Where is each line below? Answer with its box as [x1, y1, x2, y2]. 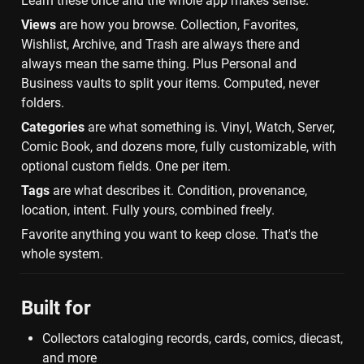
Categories [21, 119, 84, 136]
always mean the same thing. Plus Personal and [21, 56, 297, 72]
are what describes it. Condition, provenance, [50, 183, 307, 199]
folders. [21, 95, 64, 111]
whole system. [21, 246, 103, 262]
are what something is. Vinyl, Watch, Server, [84, 119, 335, 136]
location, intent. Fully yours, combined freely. [21, 202, 275, 219]
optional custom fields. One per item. [21, 158, 231, 175]
